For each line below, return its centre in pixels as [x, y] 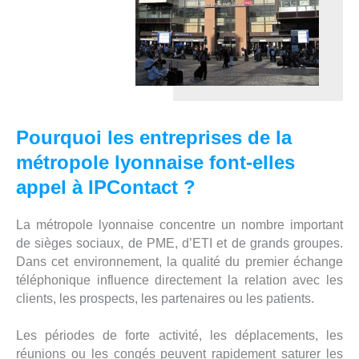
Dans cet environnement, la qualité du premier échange [179, 261]
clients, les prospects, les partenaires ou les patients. [165, 298]
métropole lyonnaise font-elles [155, 162]
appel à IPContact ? [106, 187]
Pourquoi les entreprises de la [154, 137]
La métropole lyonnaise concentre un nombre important [179, 224]
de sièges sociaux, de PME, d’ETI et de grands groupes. [179, 243]
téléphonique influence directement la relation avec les [179, 280]
